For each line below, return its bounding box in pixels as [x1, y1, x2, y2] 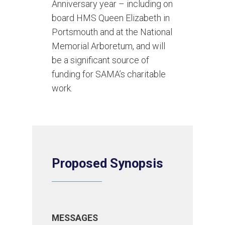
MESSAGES [52, 213, 98, 223]
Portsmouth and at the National [52, 27, 173, 38]
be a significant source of [52, 55, 150, 66]
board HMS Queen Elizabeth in [52, 13, 170, 24]
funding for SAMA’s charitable [52, 69, 166, 80]
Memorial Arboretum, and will [52, 41, 166, 52]
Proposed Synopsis [52, 156, 164, 171]
